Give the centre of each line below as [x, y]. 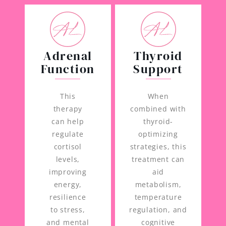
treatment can [158, 159]
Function [68, 69]
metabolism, [158, 184]
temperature [158, 197]
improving [68, 172]
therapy [68, 108]
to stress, [68, 209]
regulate [68, 134]
